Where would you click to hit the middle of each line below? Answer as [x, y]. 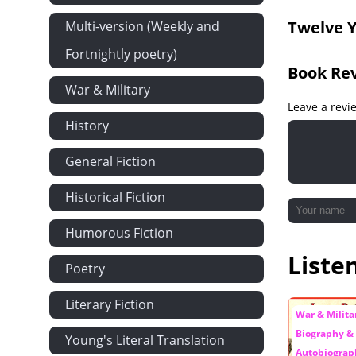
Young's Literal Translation [145, 340]
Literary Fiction [110, 304]
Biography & [325, 333]
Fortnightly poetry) [121, 54]
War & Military [108, 90]
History [87, 126]
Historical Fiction [115, 197]
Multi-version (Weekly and [142, 26]
